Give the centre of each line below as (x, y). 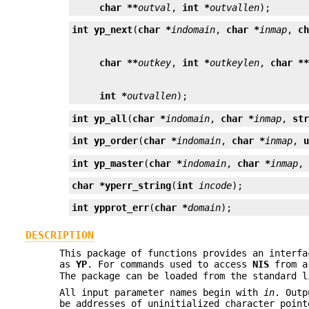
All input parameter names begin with (162, 293)
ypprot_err (122, 208)
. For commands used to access (170, 265)
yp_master (119, 163)
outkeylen (235, 63)
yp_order (116, 141)
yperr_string (138, 185)
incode (216, 185)
